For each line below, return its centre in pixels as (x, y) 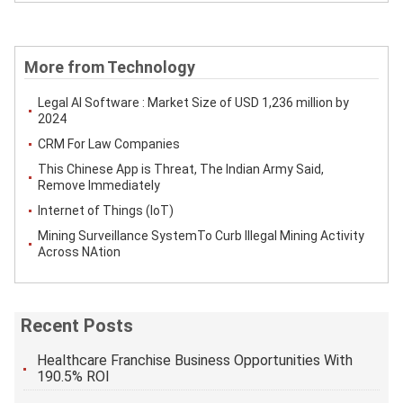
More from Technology (110, 67)
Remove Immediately (99, 185)
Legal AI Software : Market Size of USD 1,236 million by (194, 102)
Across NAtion (80, 251)
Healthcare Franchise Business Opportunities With (195, 360)
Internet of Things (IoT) (106, 210)
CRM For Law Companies (109, 143)
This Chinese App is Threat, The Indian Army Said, (181, 169)
